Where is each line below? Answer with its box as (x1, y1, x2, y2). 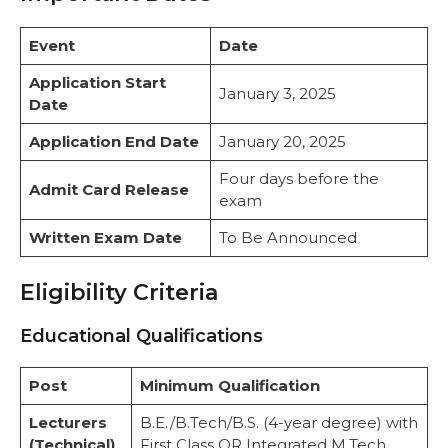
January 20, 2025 (218, 132, 346, 152)
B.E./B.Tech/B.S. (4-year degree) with (139, 412, 418, 432)
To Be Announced (218, 228, 357, 248)
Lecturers (28, 412, 107, 432)
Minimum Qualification (139, 375, 320, 395)
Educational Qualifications (20, 324, 263, 347)
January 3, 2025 (218, 84, 336, 104)
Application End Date (28, 132, 199, 152)
